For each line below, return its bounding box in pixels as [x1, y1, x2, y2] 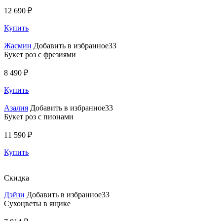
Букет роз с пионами [4, 112, 74, 121]
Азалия [4, 104, 28, 112]
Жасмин [4, 41, 32, 50]
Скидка [4, 174, 29, 183]
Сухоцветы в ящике [4, 199, 71, 208]
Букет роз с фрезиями [4, 50, 76, 59]
